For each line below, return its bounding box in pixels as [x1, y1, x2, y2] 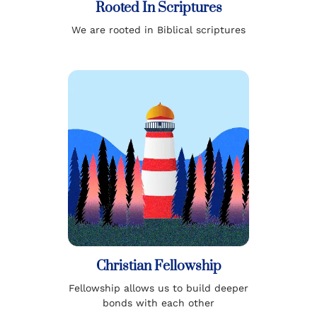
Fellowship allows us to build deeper [69, 282, 248, 294]
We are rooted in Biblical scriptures [71, 24, 246, 35]
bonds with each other [103, 297, 214, 309]
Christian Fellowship [96, 258, 221, 276]
